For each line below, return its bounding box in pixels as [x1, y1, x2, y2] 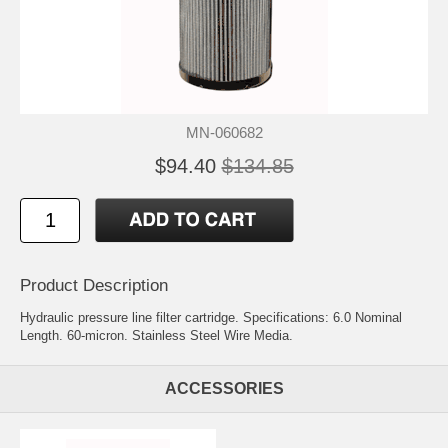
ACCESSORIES [164, 379, 284, 397]
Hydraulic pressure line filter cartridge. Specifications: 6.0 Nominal [20, 309, 402, 325]
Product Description [20, 275, 168, 295]
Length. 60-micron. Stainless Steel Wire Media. [20, 327, 293, 343]
